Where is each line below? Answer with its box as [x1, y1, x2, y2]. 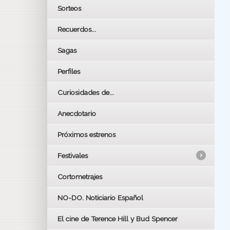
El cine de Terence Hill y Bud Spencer [57, 214, 178, 223]
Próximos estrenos [57, 130, 116, 139]
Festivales [57, 151, 88, 160]
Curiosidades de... [57, 88, 114, 97]
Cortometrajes [57, 172, 102, 181]
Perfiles [57, 67, 80, 75]
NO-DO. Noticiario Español [57, 193, 143, 202]
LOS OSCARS [66, 175, 107, 183]
